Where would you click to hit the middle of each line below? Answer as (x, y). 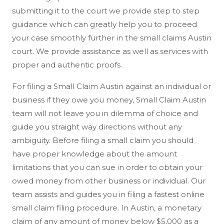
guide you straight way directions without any (97, 127)
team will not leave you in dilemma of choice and (105, 113)
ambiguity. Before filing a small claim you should (103, 140)
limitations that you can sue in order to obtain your (107, 167)
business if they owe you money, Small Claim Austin (109, 100)
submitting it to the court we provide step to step (106, 11)
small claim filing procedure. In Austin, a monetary (107, 208)
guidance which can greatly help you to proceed (104, 24)
